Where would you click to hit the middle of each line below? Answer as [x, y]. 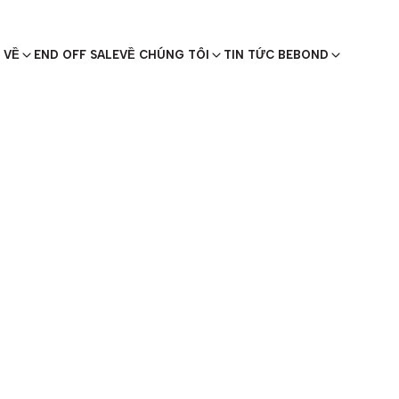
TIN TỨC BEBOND [276, 55]
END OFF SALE [77, 55]
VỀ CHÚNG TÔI [164, 55]
